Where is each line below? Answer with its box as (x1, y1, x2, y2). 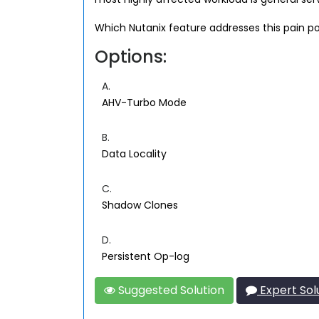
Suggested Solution (115, 282, 224, 298)
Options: (95, 45, 167, 68)
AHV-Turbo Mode (102, 95, 187, 110)
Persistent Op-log (102, 249, 189, 263)
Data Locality (102, 147, 167, 161)
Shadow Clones (102, 198, 178, 212)
